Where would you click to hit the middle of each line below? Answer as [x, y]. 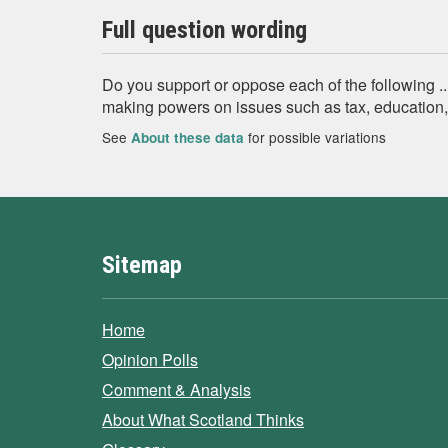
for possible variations [315, 137]
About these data [187, 137]
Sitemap [142, 265]
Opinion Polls [150, 359]
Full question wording [204, 30]
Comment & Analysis [176, 389]
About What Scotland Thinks [203, 419]
